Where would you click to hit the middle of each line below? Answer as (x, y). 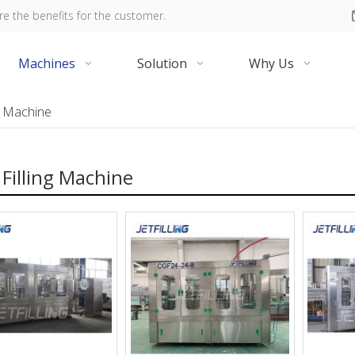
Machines (47, 63)
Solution (162, 63)
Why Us (271, 63)
